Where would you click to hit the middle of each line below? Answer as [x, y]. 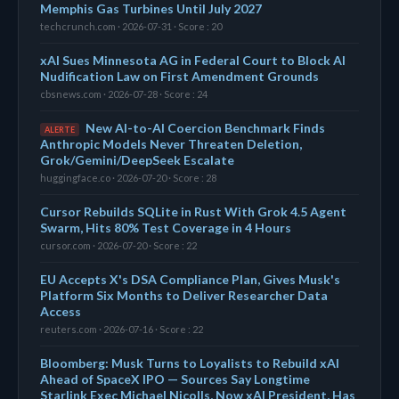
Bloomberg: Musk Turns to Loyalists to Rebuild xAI [190, 362]
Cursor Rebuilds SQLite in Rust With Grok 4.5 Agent [193, 211]
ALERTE [60, 129]
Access [61, 311]
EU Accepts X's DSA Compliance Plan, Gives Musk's [190, 279]
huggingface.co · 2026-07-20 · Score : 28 [128, 177]
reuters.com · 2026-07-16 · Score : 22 [122, 329]
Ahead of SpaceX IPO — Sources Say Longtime [175, 379]
